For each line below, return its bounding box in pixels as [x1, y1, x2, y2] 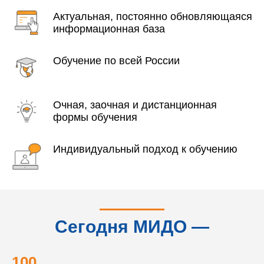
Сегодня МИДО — [55, 217, 209, 236]
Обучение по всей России [53, 55, 180, 67]
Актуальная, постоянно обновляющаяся [53, 11, 252, 22]
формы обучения [53, 111, 137, 123]
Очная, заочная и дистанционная [53, 99, 217, 111]
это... [110, 235, 154, 254]
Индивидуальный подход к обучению [53, 143, 237, 155]
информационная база [53, 23, 165, 35]
